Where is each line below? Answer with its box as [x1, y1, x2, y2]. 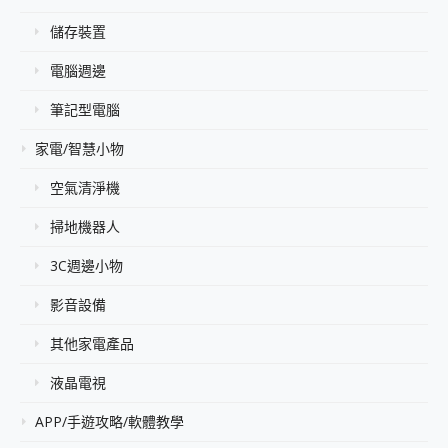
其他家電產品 [50, 334, 134, 353]
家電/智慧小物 [35, 139, 124, 158]
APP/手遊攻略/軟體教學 [35, 412, 184, 431]
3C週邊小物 [50, 256, 123, 275]
